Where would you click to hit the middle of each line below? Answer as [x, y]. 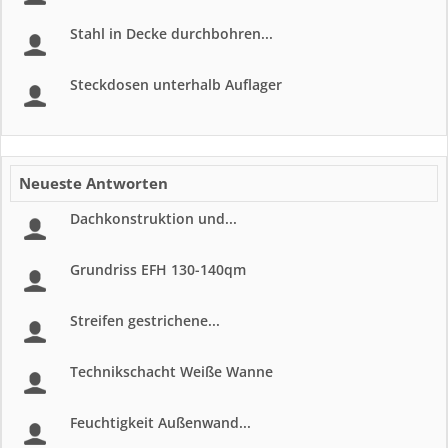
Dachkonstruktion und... [153, 218]
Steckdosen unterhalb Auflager [176, 84]
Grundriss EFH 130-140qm [158, 269]
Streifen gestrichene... [145, 320]
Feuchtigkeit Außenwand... [160, 422]
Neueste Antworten [93, 183]
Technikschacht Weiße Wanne [171, 371]
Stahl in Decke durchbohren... [171, 33]
